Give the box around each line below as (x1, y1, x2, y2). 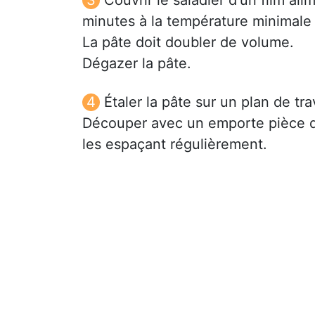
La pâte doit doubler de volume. (82, 33, 294, 51)
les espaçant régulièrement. (82, 135, 267, 153)
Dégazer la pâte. (82, 54, 191, 72)
